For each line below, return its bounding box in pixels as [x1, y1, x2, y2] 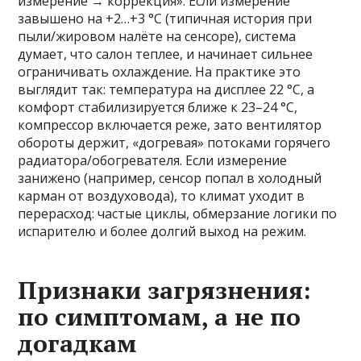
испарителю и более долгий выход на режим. [18, 222, 307, 240]
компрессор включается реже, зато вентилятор [18, 116, 322, 134]
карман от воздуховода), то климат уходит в [18, 187, 305, 205]
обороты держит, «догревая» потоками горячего [18, 134, 331, 151]
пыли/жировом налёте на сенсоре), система [18, 27, 297, 45]
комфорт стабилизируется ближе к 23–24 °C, [18, 98, 298, 116]
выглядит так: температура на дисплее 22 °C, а [18, 81, 315, 98]
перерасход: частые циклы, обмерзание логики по [18, 205, 338, 222]
